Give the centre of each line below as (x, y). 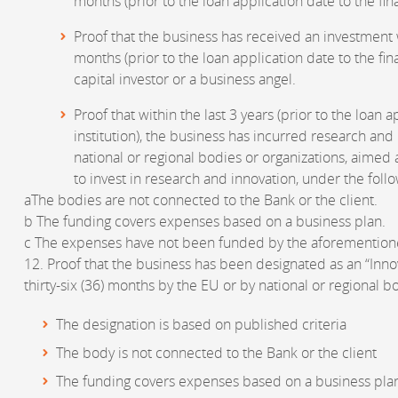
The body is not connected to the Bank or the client (216, 353)
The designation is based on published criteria (201, 325)
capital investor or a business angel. (185, 80)
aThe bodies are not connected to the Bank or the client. (201, 200)
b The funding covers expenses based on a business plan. (205, 222)
